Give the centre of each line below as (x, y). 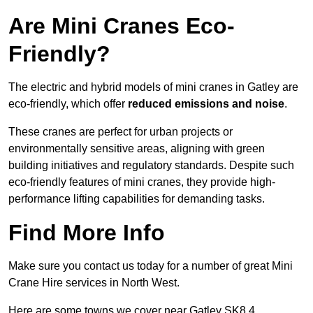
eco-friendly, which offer (68, 104)
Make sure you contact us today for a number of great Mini (151, 266)
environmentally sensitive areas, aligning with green (137, 149)
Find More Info (87, 233)
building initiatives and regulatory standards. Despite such (151, 166)
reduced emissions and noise (206, 104)
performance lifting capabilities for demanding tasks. (137, 199)
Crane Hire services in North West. (94, 283)
